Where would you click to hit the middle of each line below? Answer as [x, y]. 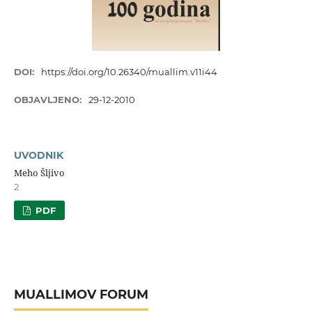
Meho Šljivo [39, 173]
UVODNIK [38, 156]
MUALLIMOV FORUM [81, 294]
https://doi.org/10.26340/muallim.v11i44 [130, 72]
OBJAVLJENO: [49, 100]
